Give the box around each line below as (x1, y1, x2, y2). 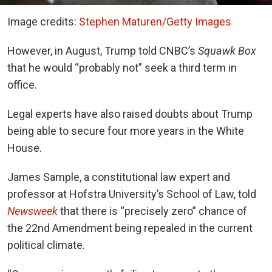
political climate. (7, 238, 85, 251)
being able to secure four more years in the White (7, 124, 244, 137)
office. (7, 78, 37, 91)
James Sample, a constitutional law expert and (7, 170, 230, 183)
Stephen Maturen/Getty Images (79, 15, 231, 28)
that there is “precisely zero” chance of (58, 204, 247, 217)
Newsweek (7, 204, 58, 217)
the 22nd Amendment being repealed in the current (7, 221, 253, 234)
